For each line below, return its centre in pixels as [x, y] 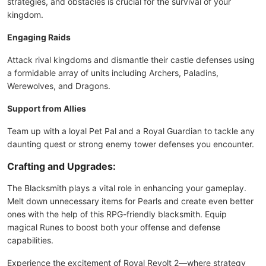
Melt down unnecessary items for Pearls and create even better [130, 201]
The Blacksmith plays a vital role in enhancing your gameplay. [127, 188]
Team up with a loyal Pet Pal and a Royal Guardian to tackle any [131, 131]
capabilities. [30, 240]
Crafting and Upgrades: [61, 166]
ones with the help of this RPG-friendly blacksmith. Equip [117, 214]
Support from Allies [47, 108]
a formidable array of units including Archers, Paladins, [113, 73]
